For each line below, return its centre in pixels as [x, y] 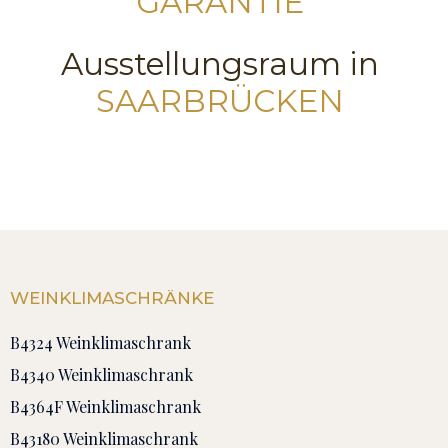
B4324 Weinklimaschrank [100, 342]
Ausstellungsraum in [219, 63]
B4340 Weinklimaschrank [101, 374]
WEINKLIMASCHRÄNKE [112, 297]
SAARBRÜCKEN [219, 100]
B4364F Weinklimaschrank [105, 406]
